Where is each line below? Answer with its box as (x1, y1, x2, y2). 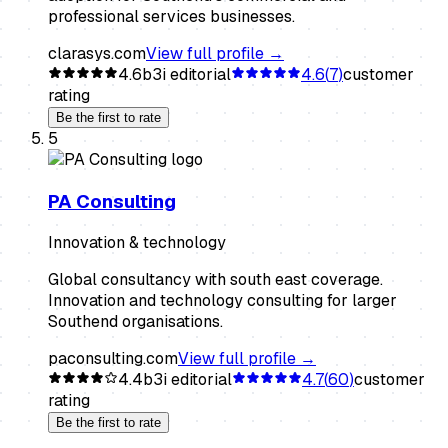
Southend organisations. (48, 311, 223, 333)
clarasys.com (48, 42, 146, 64)
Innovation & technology (48, 232, 226, 254)
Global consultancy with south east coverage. (48, 269, 383, 291)
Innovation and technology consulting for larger (48, 290, 397, 312)
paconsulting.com (48, 348, 178, 370)
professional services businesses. (48, 5, 295, 27)
